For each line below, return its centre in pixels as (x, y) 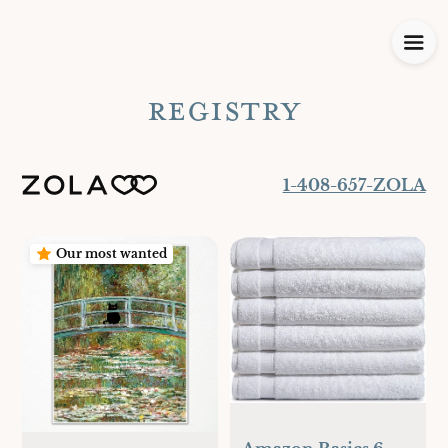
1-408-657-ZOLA (354, 185)
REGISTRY (224, 108)
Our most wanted (112, 253)
